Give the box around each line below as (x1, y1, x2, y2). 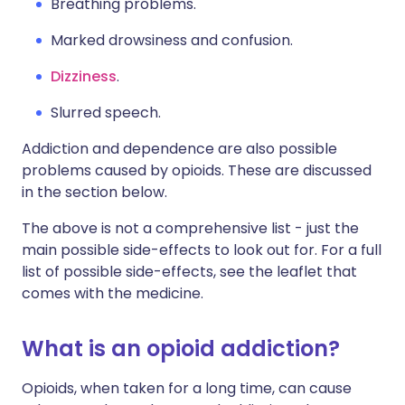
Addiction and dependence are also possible (22, 138, 337, 160)
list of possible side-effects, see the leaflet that (22, 261, 357, 283)
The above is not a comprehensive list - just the (22, 218, 359, 240)
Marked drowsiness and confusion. (51, 30, 293, 52)
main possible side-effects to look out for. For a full (22, 240, 381, 261)
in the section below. (22, 182, 167, 203)
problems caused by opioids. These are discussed (22, 160, 372, 182)
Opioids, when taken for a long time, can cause (22, 378, 352, 400)
